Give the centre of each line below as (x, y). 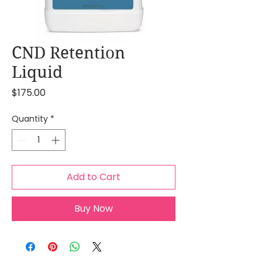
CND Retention (68, 53)
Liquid (37, 72)
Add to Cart (94, 177)
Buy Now (94, 208)
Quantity (30, 119)
